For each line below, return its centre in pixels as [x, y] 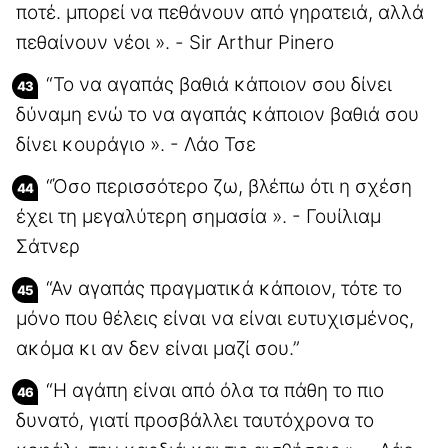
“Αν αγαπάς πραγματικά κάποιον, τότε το [224, 288]
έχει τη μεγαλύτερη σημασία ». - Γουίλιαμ [198, 216]
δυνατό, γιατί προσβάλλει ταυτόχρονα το [195, 420]
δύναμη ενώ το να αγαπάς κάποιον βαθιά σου [217, 114]
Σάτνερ [48, 246]
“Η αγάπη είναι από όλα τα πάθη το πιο [215, 390]
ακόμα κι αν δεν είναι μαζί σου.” [158, 348]
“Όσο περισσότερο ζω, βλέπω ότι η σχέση [229, 186]
